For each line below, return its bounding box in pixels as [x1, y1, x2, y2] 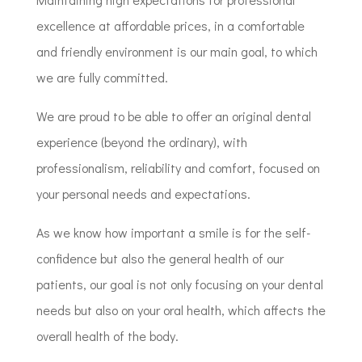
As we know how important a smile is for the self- [36, 224, 310, 241]
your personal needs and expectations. [36, 185, 250, 202]
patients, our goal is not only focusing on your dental [36, 276, 323, 293]
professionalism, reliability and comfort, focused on [36, 159, 320, 176]
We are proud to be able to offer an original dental [36, 107, 311, 124]
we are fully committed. [36, 69, 168, 86]
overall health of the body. [36, 327, 179, 344]
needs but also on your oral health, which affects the [36, 301, 326, 318]
